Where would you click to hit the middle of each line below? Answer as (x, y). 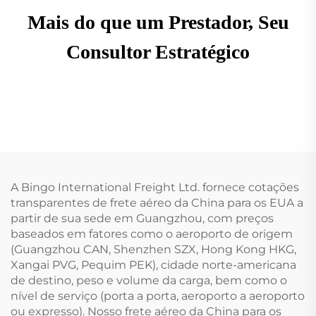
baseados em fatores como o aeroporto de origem (152, 233)
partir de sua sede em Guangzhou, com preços (142, 218)
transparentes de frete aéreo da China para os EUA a (157, 202)
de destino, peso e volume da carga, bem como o (149, 280)
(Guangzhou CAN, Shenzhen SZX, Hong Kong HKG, (153, 249)
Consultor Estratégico (158, 51)
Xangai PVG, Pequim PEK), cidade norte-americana (153, 265)
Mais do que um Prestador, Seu (158, 22)
